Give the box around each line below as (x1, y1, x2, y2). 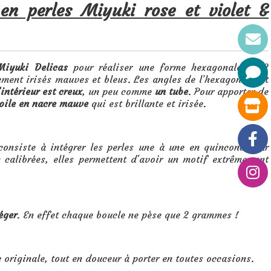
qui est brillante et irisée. (88, 97, 206, 109)
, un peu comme (82, 85, 155, 97)
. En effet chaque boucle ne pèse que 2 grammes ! (17, 209, 239, 221)
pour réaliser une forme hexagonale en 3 (67, 61, 269, 73)
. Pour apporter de (188, 85, 269, 97)
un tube (154, 85, 188, 97)
